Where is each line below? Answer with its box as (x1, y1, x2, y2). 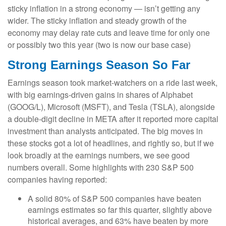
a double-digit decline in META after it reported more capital (8, 112, 218, 125)
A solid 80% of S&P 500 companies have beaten (28, 192, 201, 204)
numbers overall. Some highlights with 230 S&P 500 (8, 161, 194, 173)
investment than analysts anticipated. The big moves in (8, 125, 203, 137)
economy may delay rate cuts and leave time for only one (8, 26, 210, 38)
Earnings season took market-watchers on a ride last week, (8, 76, 217, 88)
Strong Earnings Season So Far (8, 58, 190, 72)
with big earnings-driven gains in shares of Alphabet (8, 88, 193, 100)
